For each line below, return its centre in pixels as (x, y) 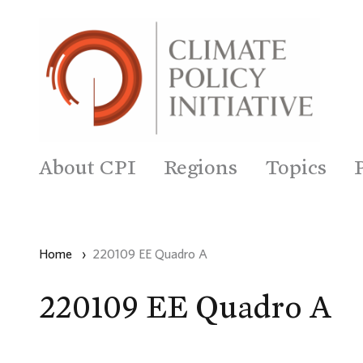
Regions (201, 167)
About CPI (88, 167)
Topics (296, 167)
